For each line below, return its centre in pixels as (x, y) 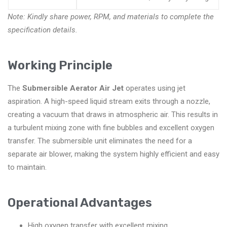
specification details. (43, 30)
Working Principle (60, 65)
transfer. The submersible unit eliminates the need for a (100, 141)
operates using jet (155, 88)
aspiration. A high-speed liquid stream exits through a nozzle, (109, 101)
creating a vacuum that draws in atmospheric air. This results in (113, 114)
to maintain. (27, 167)
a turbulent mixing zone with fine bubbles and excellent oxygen (111, 127)
